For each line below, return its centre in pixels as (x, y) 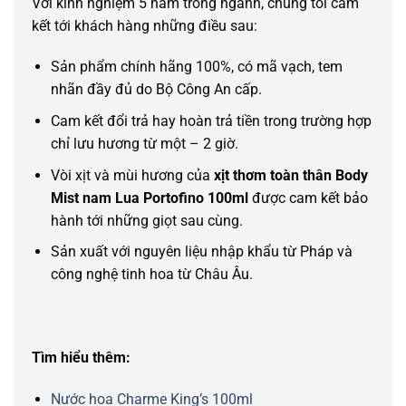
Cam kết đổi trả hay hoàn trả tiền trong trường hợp (211, 121)
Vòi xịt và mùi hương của (130, 175)
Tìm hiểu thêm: (81, 357)
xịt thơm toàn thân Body (289, 175)
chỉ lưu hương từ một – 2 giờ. (144, 143)
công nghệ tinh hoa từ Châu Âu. (151, 275)
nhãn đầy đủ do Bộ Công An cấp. (156, 90)
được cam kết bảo (309, 198)
